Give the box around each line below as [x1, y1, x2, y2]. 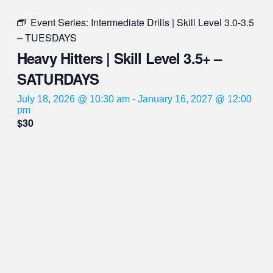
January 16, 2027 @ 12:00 [138, 93, 252, 104]
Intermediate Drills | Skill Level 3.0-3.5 [91, 15, 254, 29]
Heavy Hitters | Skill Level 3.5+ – [17, 47, 222, 68]
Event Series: [30, 15, 91, 29]
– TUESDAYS [17, 30, 77, 44]
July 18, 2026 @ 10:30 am [17, 93, 130, 104]
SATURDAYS [17, 68, 99, 89]
